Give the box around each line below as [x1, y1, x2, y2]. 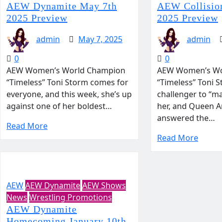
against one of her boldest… [6, 101, 112, 111]
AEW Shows [82, 180, 126, 191]
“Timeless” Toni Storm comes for [6, 77, 128, 88]
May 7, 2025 [78, 34, 123, 45]
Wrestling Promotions [29, 192, 112, 203]
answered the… [157, 112, 215, 123]
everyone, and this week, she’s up [6, 89, 132, 100]
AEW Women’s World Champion [6, 65, 125, 76]
